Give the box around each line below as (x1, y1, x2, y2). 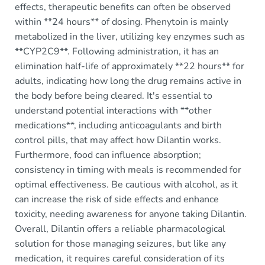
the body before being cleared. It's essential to (15, 89, 212, 102)
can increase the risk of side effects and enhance (15, 193, 219, 206)
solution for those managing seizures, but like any (15, 237, 226, 250)
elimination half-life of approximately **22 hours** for (15, 60, 244, 73)
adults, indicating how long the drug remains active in (15, 75, 241, 88)
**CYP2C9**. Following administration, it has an (15, 45, 219, 58)
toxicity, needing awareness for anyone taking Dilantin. (15, 208, 247, 221)
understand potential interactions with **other (15, 104, 212, 117)
